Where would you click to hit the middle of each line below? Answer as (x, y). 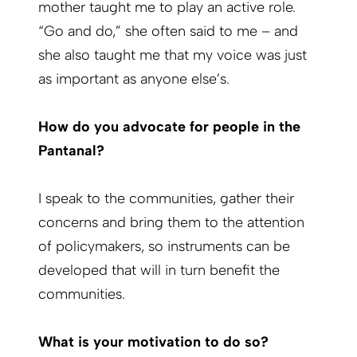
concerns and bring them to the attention (171, 223)
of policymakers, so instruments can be (164, 247)
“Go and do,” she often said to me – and (168, 31)
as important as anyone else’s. (134, 79)
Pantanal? (71, 151)
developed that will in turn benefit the (159, 271)
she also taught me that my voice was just (173, 55)
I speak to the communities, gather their (166, 199)
